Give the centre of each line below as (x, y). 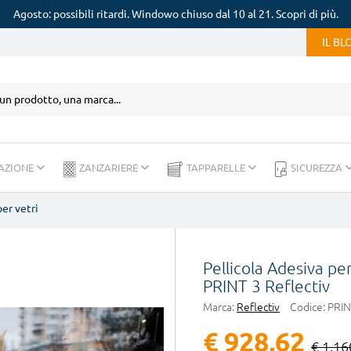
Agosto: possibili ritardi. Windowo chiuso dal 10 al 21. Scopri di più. (175, 14)
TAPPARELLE (217, 168)
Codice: (308, 307)
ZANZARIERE (110, 168)
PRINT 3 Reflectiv (266, 286)
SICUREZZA (318, 168)
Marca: (219, 307)
